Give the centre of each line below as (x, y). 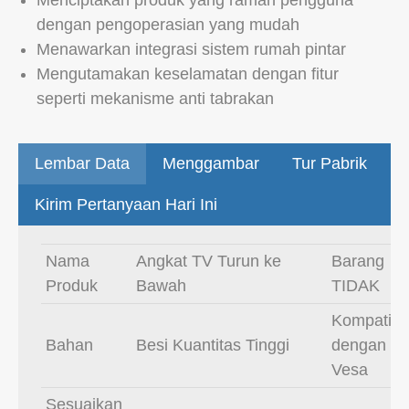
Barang (358, 262)
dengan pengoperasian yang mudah (168, 25)
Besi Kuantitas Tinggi (213, 346)
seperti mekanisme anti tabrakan (155, 99)
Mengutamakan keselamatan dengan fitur (188, 74)
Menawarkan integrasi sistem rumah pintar (191, 50)
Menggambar (211, 164)
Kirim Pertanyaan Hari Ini (126, 205)
